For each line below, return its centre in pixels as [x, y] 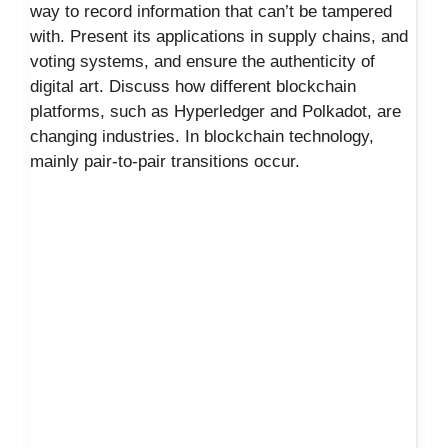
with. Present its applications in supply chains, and [219, 36]
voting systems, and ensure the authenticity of [202, 61]
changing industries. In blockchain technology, [202, 136]
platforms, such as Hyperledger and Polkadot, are [215, 111]
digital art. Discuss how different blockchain [193, 86]
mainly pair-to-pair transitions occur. [165, 161]
